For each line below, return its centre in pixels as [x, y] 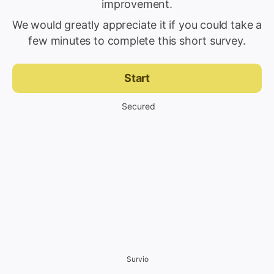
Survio [138, 259]
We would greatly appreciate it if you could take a [137, 25]
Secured [138, 106]
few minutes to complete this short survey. [137, 41]
